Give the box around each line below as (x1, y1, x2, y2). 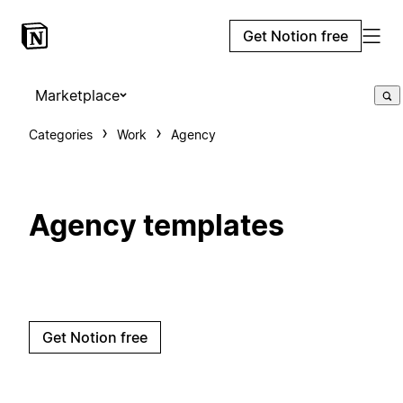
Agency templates (29, 208, 284, 244)
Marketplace (35, 86, 120, 104)
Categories (29, 127, 93, 142)
